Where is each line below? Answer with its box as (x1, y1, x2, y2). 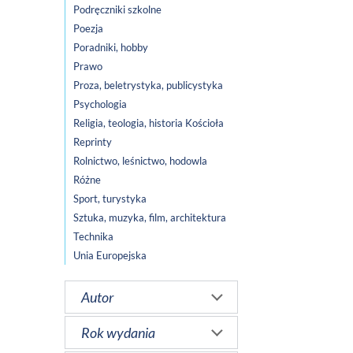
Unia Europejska (73, 249, 147, 262)
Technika (73, 230, 113, 243)
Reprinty (73, 136, 112, 149)
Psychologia (73, 98, 127, 111)
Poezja (73, 22, 103, 35)
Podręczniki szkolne (73, 3, 162, 17)
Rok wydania (81, 324, 155, 342)
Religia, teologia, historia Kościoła (73, 117, 224, 130)
